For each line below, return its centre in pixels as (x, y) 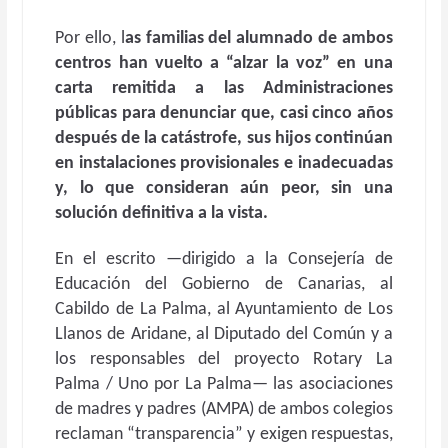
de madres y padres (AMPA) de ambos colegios (224, 409)
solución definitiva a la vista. (162, 213)
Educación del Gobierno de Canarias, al (224, 284)
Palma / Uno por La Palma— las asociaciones (224, 384)
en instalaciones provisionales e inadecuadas (224, 163)
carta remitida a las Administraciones (224, 88)
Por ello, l (90, 38)
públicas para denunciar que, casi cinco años (224, 113)
